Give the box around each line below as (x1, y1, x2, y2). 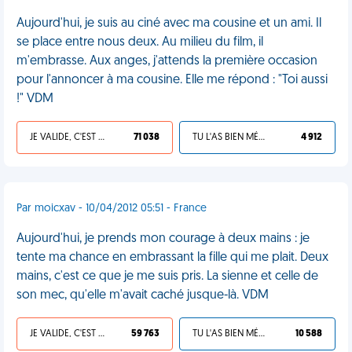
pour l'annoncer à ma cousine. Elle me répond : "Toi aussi (16, 74, 328, 86)
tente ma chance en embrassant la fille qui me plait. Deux (16, 251, 328, 264)
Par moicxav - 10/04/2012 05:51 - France (16, 203, 207, 214)
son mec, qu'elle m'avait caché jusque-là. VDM (16, 289, 269, 302)
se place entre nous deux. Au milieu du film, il (16, 36, 263, 49)
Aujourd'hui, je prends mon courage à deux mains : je (16, 233, 310, 245)
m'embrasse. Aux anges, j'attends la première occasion (16, 55, 317, 68)
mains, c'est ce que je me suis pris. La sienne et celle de (16, 270, 318, 283)
